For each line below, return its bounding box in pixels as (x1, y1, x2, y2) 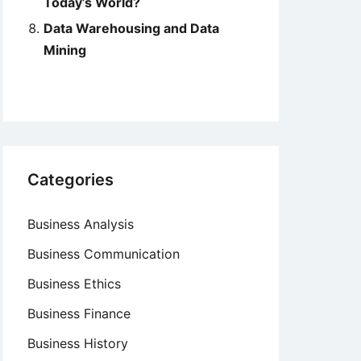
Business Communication (27, 246, 180, 262)
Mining (44, 42, 86, 58)
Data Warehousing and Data (44, 20, 219, 36)
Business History (27, 335, 128, 351)
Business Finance (27, 305, 131, 322)
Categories (27, 170, 114, 189)
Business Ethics (27, 276, 121, 292)
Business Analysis (27, 216, 134, 232)
